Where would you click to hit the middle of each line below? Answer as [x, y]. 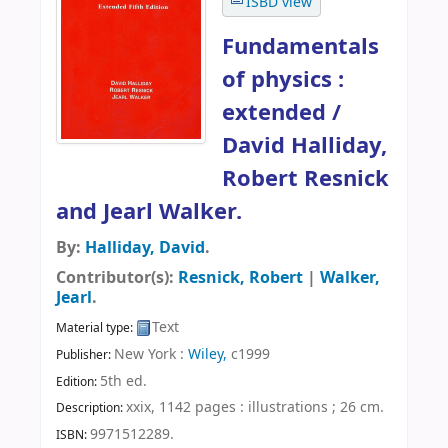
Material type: [96, 327]
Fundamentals [300, 46]
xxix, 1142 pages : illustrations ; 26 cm [253, 408]
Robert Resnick [305, 178]
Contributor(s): [117, 277]
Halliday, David [145, 247]
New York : [149, 354]
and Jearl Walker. [149, 211]
